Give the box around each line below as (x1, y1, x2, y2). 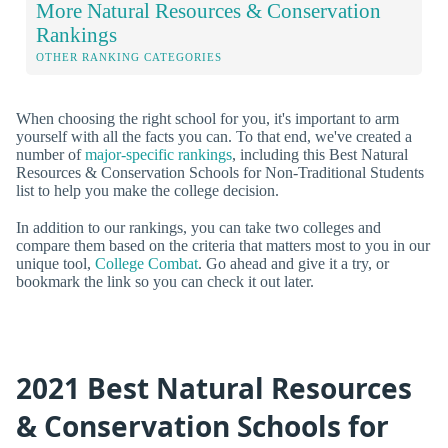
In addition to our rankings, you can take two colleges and (16, 218, 381, 236)
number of (16, 145, 85, 163)
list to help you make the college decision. (16, 181, 279, 199)
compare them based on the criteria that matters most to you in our (16, 236, 430, 254)
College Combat (95, 254, 198, 272)
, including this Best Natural (232, 145, 408, 163)
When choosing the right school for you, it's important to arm (16, 109, 399, 127)
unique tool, (16, 254, 95, 272)
